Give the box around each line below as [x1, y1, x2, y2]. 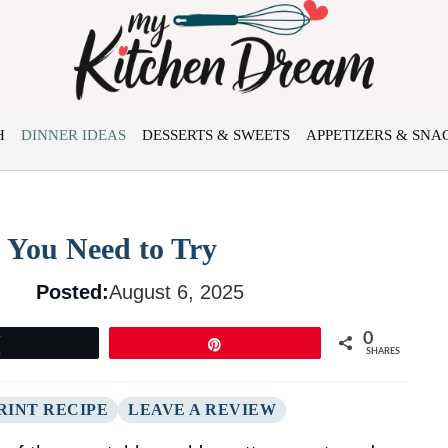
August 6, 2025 [109, 281, 244, 303]
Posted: [36, 281, 109, 303]
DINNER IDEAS [21, 127, 126, 143]
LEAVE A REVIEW [128, 401, 276, 419]
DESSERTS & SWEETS [142, 127, 290, 143]
